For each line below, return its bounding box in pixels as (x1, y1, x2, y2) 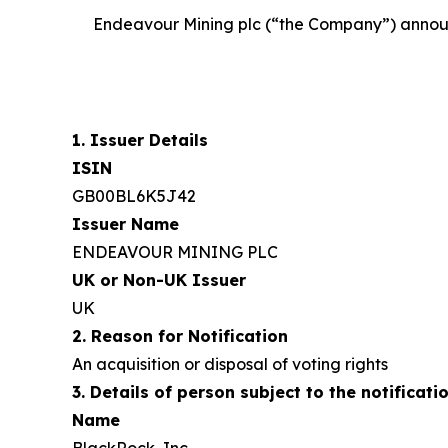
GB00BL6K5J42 (72, 186, 196, 206)
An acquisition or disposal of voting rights (72, 354, 388, 374)
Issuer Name (72, 214, 179, 234)
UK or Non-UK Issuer (72, 270, 246, 290)
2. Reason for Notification (72, 326, 288, 346)
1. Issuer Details (72, 130, 208, 150)
